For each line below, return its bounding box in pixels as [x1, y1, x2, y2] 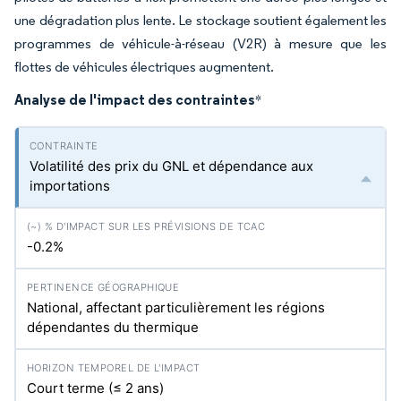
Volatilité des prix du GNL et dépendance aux [30, 158, 313, 175]
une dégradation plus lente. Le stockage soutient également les [14, 12, 387, 29]
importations [30, 177, 110, 194]
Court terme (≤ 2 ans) [27, 380, 164, 397]
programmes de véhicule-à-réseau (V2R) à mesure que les [14, 35, 387, 52]
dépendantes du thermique [27, 319, 199, 336]
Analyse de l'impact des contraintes [14, 90, 255, 108]
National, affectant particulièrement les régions [27, 299, 325, 316]
